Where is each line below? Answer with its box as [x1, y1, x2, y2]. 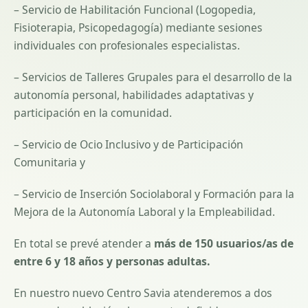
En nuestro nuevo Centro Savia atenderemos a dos [14, 285, 272, 300]
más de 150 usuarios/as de [154, 235, 294, 251]
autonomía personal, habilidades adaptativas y [14, 87, 254, 102]
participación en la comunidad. [14, 104, 172, 120]
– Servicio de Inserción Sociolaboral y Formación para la [14, 186, 294, 201]
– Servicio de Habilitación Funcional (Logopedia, [14, 1, 256, 17]
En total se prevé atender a [14, 235, 154, 251]
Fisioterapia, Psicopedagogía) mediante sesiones [14, 19, 263, 35]
